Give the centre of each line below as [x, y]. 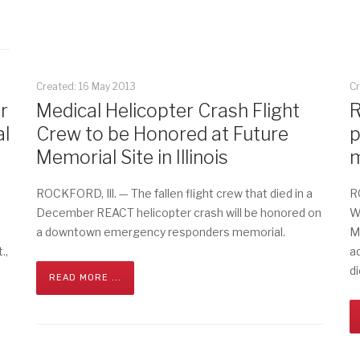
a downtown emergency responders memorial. [160, 232]
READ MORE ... [85, 278]
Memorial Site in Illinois [132, 157]
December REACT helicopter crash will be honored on [178, 213]
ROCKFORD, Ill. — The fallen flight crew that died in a [174, 193]
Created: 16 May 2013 [86, 86]
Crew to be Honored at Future [162, 134]
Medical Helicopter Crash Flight [168, 111]
